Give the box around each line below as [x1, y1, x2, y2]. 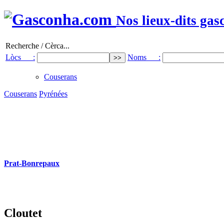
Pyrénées [39, 89, 67, 98]
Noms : [127, 52, 160, 61]
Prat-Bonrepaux [4, 159, 59, 168]
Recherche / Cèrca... [5, 41, 69, 50]
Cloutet [4, 206, 42, 220]
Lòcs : [5, 52, 35, 61]
